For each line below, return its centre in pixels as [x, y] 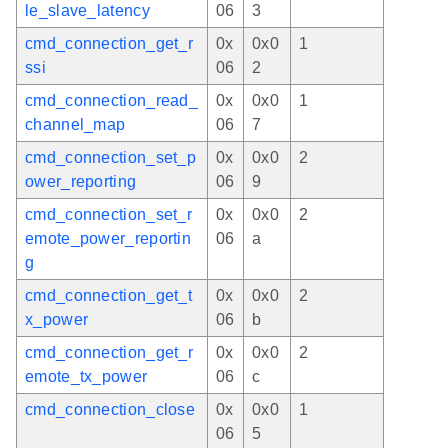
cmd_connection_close [110, 409]
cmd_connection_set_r [109, 214]
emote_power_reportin [108, 238]
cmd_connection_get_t [109, 295]
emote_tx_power [86, 376]
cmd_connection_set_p [111, 157]
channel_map [75, 124]
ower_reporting [81, 181]
